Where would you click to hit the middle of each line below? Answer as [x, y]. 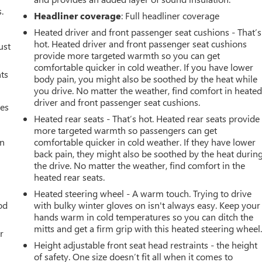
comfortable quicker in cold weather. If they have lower [145, 142]
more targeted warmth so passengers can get [126, 130]
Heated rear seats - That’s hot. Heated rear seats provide [147, 118]
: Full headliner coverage [170, 15]
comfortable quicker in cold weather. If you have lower [144, 67]
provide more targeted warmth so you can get [127, 55]
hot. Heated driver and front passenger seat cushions [141, 43]
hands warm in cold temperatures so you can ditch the [144, 216]
